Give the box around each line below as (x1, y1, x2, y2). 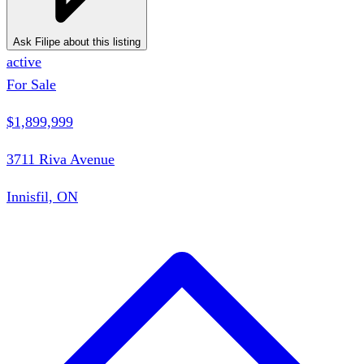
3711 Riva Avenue (6, 150, 115, 167)
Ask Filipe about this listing (13, 35, 141, 48)
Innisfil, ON (6, 188, 78, 205)
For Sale (6, 76, 56, 93)
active (6, 53, 41, 70)
